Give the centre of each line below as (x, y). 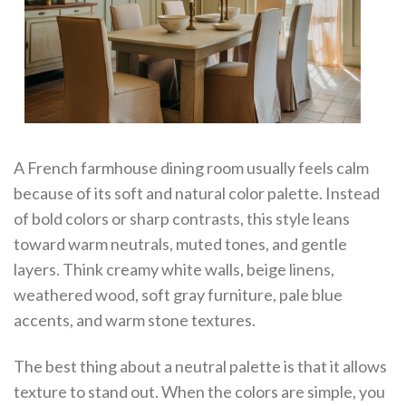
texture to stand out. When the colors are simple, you (199, 391)
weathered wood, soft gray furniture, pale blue (178, 294)
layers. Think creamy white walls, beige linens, (174, 269)
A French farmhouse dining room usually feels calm (191, 167)
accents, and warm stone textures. (135, 319)
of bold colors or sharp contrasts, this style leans (182, 218)
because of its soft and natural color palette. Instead (197, 193)
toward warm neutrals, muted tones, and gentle (180, 243)
